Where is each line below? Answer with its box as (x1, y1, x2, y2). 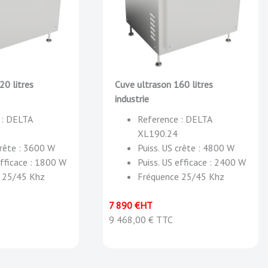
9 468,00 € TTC (109, 214, 173, 226)
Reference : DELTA (138, 113, 212, 125)
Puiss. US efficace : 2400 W (138, 156, 246, 168)
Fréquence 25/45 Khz (138, 170, 224, 182)
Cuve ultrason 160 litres (115, 78, 213, 90)
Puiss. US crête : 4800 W (138, 142, 234, 154)
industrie (115, 93, 149, 105)
